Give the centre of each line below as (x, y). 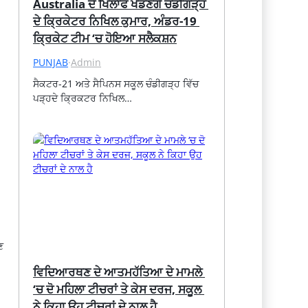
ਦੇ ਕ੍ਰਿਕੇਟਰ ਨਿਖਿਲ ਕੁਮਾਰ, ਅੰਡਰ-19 (115, 21)
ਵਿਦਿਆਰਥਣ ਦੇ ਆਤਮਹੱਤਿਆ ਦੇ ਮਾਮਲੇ (118, 272)
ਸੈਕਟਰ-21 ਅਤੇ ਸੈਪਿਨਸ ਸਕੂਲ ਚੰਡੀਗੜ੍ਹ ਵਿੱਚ (116, 83)
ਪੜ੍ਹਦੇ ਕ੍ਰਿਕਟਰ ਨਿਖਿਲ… (83, 98)
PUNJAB (51, 62)
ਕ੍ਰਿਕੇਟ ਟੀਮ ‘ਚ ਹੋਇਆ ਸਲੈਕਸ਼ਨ (105, 38)
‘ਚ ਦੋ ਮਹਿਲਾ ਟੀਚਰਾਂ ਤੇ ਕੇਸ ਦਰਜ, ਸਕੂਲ (118, 289)
